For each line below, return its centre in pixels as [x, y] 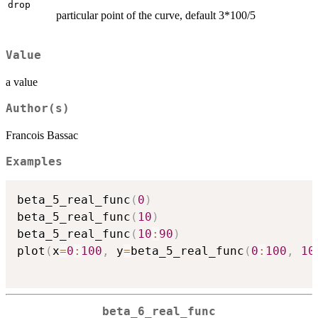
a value [22, 82]
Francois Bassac [42, 135]
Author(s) [38, 108]
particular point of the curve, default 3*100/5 [156, 16]
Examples [34, 161]
